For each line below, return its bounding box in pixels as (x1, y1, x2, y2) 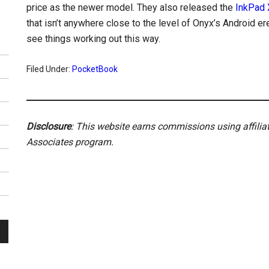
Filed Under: (26, 64, 72, 74)
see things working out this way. (26, 33, 160, 44)
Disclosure (26, 121, 71, 132)
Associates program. (26, 136, 113, 148)
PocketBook (72, 64, 118, 74)
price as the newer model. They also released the (26, 2, 235, 13)
